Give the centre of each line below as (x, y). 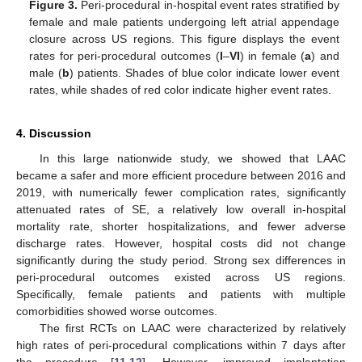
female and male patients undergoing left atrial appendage (184, 21)
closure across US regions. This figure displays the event (184, 38)
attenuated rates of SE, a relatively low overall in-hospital (181, 209)
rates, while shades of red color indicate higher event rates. (181, 89)
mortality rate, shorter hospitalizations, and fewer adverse (181, 226)
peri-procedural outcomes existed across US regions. (181, 277)
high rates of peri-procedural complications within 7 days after (181, 345)
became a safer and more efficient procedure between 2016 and (181, 175)
